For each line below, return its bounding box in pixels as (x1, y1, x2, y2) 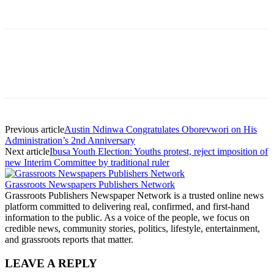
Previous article (5, 124, 64, 135)
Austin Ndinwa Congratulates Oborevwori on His (64, 124, 257, 135)
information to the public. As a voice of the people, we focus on (5, 212, 250, 223)
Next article (5, 146, 50, 157)
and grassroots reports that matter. (5, 234, 133, 245)
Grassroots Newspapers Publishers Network (5, 179, 175, 190)
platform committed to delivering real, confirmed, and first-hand (5, 201, 250, 212)
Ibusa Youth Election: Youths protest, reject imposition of (50, 146, 268, 157)
